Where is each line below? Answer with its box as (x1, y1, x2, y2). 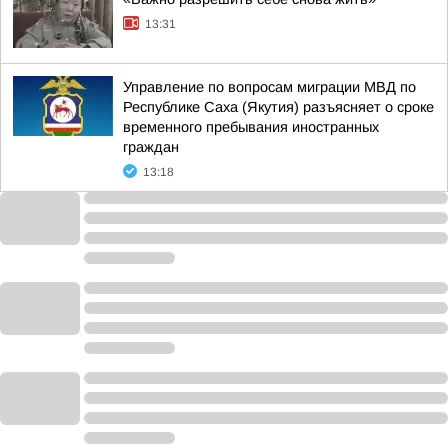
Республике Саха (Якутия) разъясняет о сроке (123, 99, 434, 115)
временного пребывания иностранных (123, 119, 379, 135)
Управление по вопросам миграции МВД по (123, 79, 416, 95)
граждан (123, 139, 179, 155)
